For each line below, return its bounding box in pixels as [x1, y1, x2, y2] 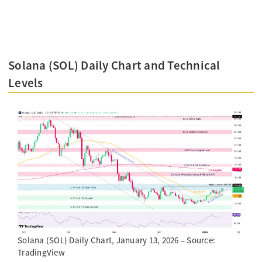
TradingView [18, 247, 65, 258]
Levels [8, 75, 43, 91]
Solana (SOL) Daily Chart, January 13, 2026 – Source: [18, 235, 215, 246]
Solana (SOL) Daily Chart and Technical [8, 57, 220, 74]
